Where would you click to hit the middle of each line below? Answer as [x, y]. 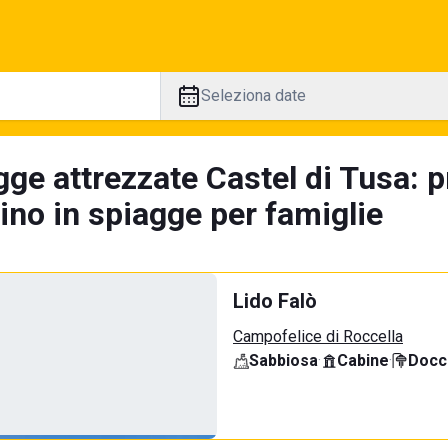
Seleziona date [253, 95]
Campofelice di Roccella [318, 336]
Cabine [363, 360]
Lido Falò [275, 301]
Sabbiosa [283, 360]
